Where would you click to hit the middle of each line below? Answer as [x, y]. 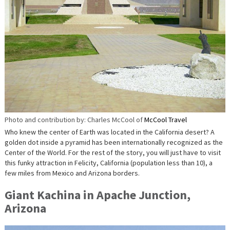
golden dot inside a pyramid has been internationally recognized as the [113, 142]
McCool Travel [165, 120]
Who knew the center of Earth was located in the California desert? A [109, 132]
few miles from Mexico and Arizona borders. [72, 173]
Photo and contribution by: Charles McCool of [74, 120]
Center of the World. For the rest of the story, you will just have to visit [112, 153]
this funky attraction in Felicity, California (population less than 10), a [108, 163]
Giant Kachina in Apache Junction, [97, 195]
